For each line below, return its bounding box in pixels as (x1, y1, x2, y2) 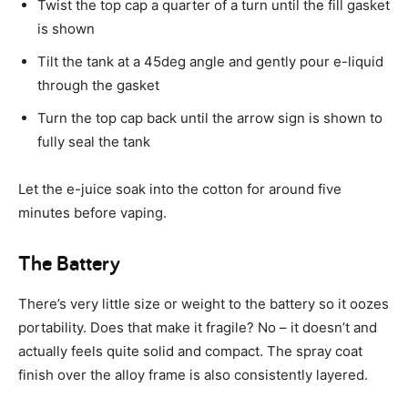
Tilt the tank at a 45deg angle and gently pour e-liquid (37, 53, 383, 71)
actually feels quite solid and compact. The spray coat (18, 342, 362, 361)
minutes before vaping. (18, 204, 167, 222)
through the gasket (37, 76, 159, 95)
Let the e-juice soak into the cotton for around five (18, 180, 342, 199)
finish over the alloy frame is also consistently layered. (18, 366, 368, 384)
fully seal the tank (37, 133, 150, 151)
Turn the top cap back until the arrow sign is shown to (37, 109, 382, 127)
